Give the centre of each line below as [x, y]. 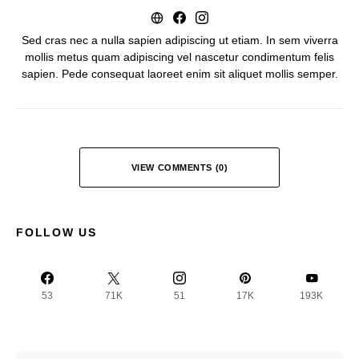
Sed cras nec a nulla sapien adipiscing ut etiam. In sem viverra [179, 40]
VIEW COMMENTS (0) [179, 168]
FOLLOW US [56, 233]
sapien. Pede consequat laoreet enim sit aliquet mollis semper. [179, 74]
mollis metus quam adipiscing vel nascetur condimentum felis [179, 57]
